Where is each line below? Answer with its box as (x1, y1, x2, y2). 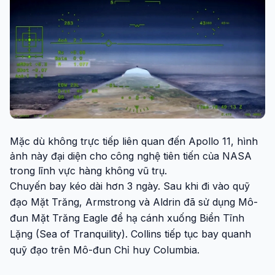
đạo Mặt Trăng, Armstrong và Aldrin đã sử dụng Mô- (10, 195, 258, 208)
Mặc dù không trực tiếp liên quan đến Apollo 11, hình (10, 134, 258, 147)
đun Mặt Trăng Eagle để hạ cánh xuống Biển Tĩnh (10, 211, 244, 224)
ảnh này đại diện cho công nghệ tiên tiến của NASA (10, 149, 252, 162)
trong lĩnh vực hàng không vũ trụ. (10, 164, 167, 177)
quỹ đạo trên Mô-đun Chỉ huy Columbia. (10, 243, 199, 256)
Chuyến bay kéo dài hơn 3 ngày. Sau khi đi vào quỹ (10, 179, 250, 192)
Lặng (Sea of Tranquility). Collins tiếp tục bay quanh (10, 227, 251, 240)
